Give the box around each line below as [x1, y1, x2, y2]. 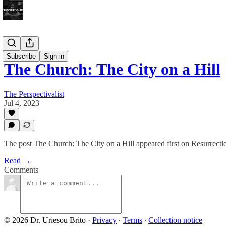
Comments [4, 165, 38, 174]
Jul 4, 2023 [4, 98, 39, 107]
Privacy [92, 216, 117, 224]
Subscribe [7, 52, 36, 60]
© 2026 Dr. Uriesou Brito [4, 216, 86, 224]
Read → [4, 156, 31, 165]
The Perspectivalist [4, 89, 64, 98]
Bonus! [4, 40, 27, 49]
